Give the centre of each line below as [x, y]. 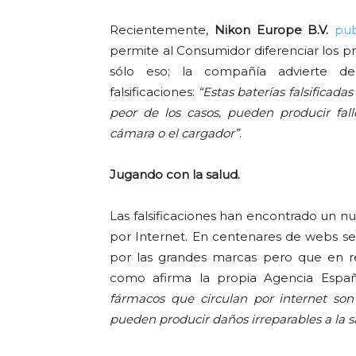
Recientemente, [162, 30]
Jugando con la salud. [175, 174]
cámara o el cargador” [174, 133]
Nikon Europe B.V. [271, 30]
